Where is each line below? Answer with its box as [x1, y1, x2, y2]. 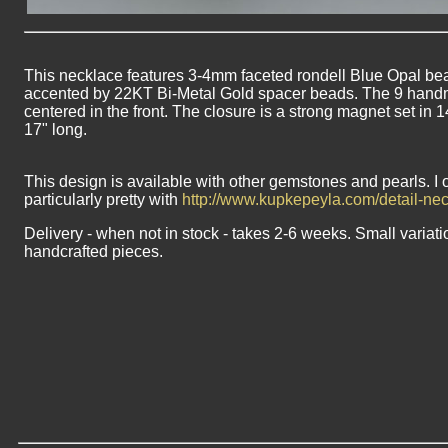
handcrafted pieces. [24, 243, 163, 260]
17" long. [24, 121, 87, 138]
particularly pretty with [24, 191, 182, 208]
